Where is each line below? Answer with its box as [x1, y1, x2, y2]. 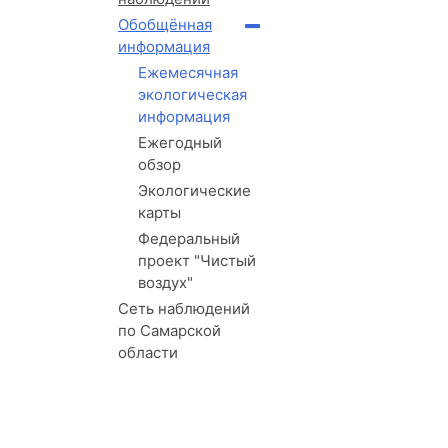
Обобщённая [118, 15, 212, 35]
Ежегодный [138, 133, 222, 153]
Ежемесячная [138, 63, 238, 83]
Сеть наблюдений [118, 299, 250, 319]
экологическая [138, 85, 247, 105]
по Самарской [118, 321, 221, 341]
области [118, 343, 178, 363]
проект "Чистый [138, 251, 256, 271]
